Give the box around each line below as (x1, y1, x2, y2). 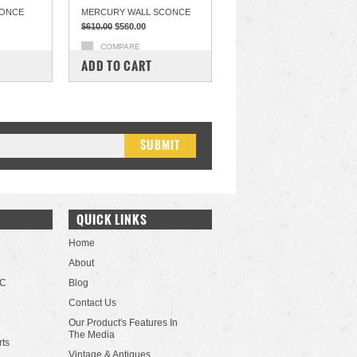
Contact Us (69, 297, 116, 308)
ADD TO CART (81, 57, 152, 75)
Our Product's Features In (69, 317, 178, 328)
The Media (69, 329, 115, 340)
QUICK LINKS (76, 210, 147, 229)
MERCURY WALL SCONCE (81, 7, 190, 17)
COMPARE (100, 42, 140, 51)
